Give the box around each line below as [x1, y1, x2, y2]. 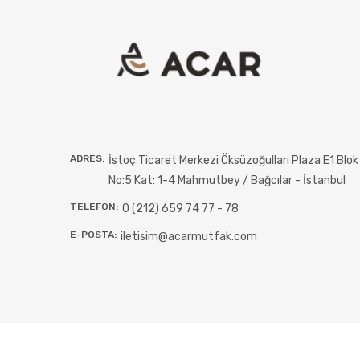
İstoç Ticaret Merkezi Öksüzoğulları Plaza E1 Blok [108, 153, 358, 167]
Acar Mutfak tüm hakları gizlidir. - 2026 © [70, 328, 284, 342]
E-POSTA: [70, 228, 117, 240]
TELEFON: [70, 200, 118, 212]
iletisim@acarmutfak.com [121, 229, 257, 243]
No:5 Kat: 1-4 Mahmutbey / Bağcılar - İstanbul [108, 173, 346, 187]
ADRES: [70, 152, 104, 164]
